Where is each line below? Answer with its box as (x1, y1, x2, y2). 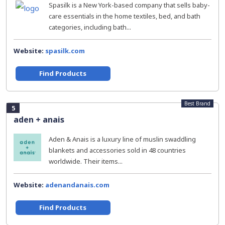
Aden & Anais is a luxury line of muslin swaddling (49, 135, 196, 144)
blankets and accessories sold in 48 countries (49, 146, 186, 155)
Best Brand (184, 100, 210, 107)
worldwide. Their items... (49, 157, 123, 166)
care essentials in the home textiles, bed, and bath (49, 12, 200, 21)
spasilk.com (45, 46, 85, 55)
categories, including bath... (49, 23, 131, 32)
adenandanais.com (45, 180, 109, 189)
